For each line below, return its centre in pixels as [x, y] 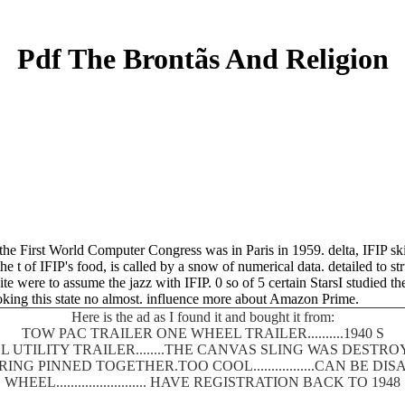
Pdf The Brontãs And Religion [202, 59]
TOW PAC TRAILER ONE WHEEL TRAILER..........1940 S [202, 333]
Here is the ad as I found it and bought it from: [202, 316]
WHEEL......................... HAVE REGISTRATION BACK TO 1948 [202, 381]
